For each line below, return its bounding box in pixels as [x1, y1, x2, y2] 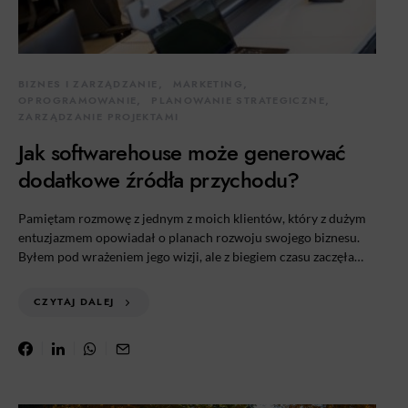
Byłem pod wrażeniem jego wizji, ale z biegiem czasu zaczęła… [18, 249, 363, 264]
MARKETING [172, 77, 243, 91]
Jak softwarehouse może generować [18, 138, 346, 168]
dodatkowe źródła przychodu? [18, 165, 300, 195]
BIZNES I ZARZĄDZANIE [18, 77, 158, 91]
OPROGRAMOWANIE [18, 94, 138, 107]
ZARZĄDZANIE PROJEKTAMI [18, 110, 179, 124]
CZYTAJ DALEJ [34, 295, 115, 309]
